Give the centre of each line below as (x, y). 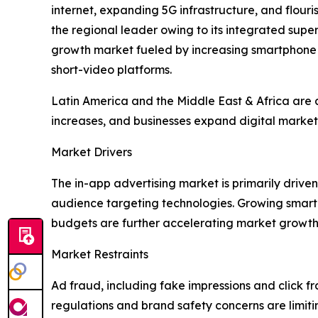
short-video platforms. (111, 70)
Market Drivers (92, 152)
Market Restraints (100, 254)
